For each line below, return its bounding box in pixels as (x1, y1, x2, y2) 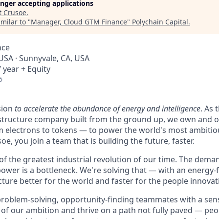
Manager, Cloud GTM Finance (31, 17, 127, 26)
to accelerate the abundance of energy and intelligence (15, 103, 200, 114)
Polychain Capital (132, 17, 188, 26)
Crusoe (3, 8, 26, 17)
